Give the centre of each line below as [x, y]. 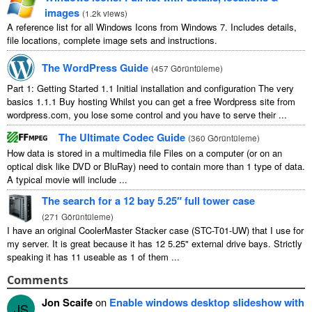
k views [111, 13]
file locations [32, 40]
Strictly [288, 243]
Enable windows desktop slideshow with [207, 302]
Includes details [262, 26]
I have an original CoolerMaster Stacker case [98, 230]
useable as [106, 256]
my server [27, 243]
